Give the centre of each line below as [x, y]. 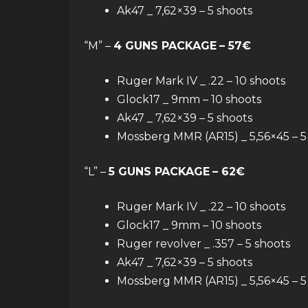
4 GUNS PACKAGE [165, 46]
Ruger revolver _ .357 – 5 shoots [203, 244]
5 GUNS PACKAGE [159, 172]
